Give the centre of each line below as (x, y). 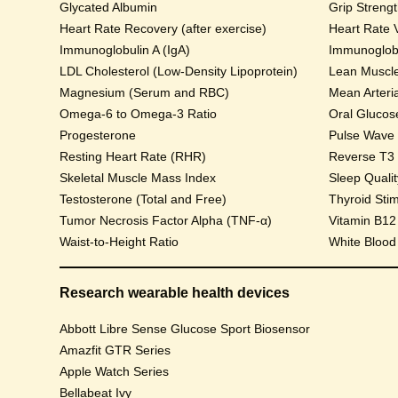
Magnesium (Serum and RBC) (145, 92)
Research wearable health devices (175, 293)
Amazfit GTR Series (115, 350)
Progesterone (98, 135)
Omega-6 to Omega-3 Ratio (139, 114)
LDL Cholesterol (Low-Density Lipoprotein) (179, 71)
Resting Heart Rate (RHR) (133, 156)
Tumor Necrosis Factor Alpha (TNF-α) (166, 220)
